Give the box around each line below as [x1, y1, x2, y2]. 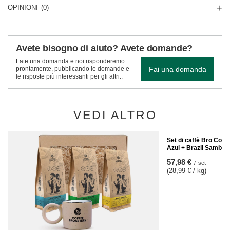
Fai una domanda [149, 65, 206, 73]
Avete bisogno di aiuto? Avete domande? [16, 43, 193, 53]
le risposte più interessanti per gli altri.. [16, 73, 123, 80]
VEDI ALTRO [73, 108, 157, 122]
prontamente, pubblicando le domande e [16, 65, 129, 72]
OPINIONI [8, 4, 38, 11]
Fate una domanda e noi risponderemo [16, 57, 125, 65]
